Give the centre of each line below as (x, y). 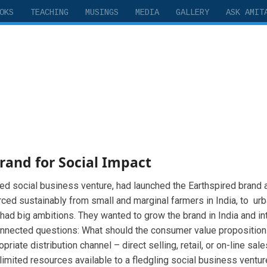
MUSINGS (102, 13)
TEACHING (49, 13)
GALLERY (193, 13)
